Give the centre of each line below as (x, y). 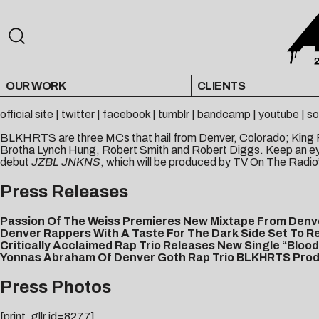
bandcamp (224, 115)
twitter (78, 115)
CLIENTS (221, 86)
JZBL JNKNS (66, 162)
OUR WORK (36, 86)
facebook (126, 115)
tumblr (174, 115)
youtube (279, 115)
